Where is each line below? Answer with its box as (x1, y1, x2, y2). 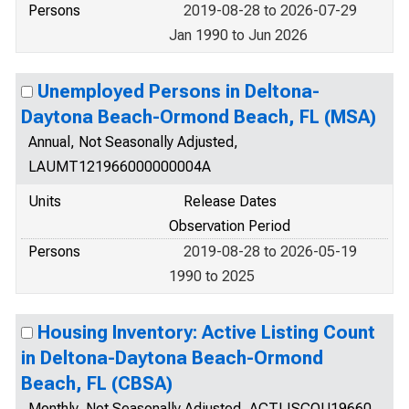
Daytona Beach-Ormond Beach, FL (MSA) (21, 106, 376, 128)
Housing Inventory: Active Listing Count (37, 321, 375, 343)
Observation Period (169, 217, 290, 235)
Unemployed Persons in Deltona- (37, 80, 320, 102)
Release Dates (184, 193, 277, 210)
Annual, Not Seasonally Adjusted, (28, 133, 238, 151)
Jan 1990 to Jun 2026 (169, 26, 308, 44)
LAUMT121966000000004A (28, 158, 211, 175)
